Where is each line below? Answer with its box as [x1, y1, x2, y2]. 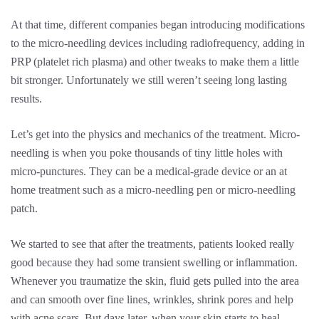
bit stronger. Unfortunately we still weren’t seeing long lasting [11, 74, 287, 86]
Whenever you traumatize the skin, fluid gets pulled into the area [11, 275, 299, 287]
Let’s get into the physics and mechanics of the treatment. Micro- [11, 128, 300, 140]
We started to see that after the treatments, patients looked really [11, 238, 294, 250]
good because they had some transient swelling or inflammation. [11, 256, 298, 268]
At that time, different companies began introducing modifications [11, 19, 305, 31]
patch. [11, 202, 38, 214]
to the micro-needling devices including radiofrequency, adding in [11, 37, 305, 49]
